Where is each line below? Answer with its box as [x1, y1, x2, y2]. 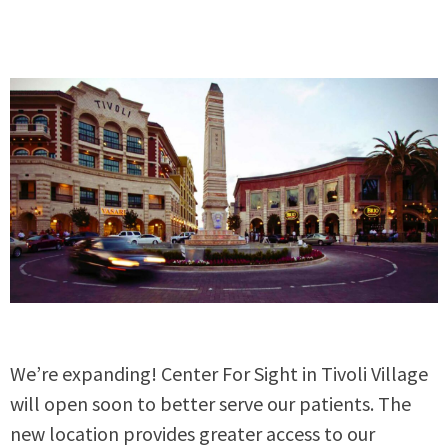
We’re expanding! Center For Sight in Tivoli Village [10, 360, 428, 386]
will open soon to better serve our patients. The [10, 390, 411, 416]
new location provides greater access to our [10, 420, 375, 446]
